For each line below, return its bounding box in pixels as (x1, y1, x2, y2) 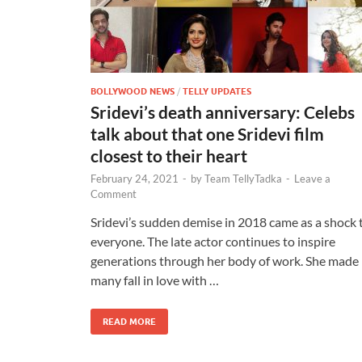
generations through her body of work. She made (90, 252, 359, 268)
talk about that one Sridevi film (90, 123, 324, 144)
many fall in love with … (90, 271, 219, 288)
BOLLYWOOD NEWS (90, 85, 175, 97)
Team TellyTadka (204, 171, 282, 185)
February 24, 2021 (90, 171, 179, 185)
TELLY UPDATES (183, 85, 251, 97)
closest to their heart (90, 145, 247, 166)
